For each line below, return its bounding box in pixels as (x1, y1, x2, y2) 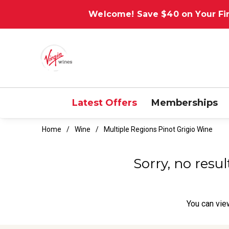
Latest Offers (72, 97, 137, 108)
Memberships (151, 97, 218, 108)
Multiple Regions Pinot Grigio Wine (104, 125, 213, 133)
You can (187, 198, 216, 209)
